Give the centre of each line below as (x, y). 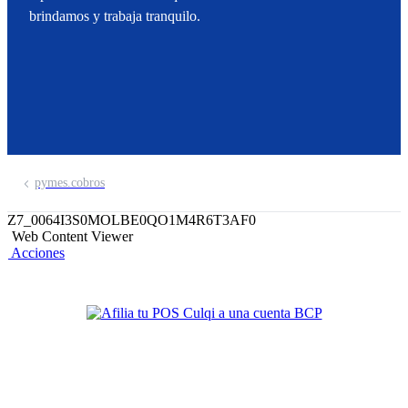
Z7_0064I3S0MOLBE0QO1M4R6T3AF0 (132, 220)
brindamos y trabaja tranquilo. (115, 16)
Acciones (38, 253)
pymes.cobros (70, 183)
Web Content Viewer (72, 236)
